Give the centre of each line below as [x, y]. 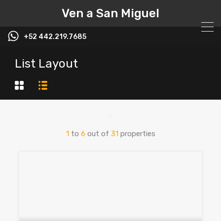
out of [98, 134]
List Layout [46, 64]
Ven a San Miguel [110, 13]
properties [137, 134]
